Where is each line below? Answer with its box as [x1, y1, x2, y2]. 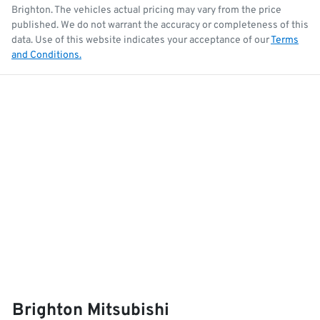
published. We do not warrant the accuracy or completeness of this [11, 19, 309, 32]
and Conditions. [11, 49, 81, 62]
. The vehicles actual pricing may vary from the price [51, 4, 281, 17]
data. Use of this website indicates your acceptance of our [11, 34, 269, 47]
